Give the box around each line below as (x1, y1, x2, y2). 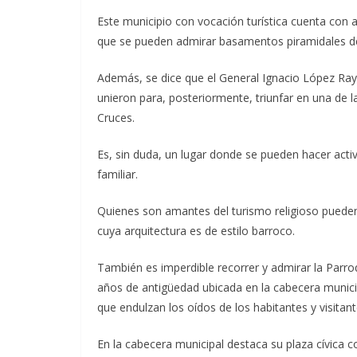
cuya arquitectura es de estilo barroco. (97, 223, 295, 238)
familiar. (97, 167, 138, 182)
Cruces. (97, 110, 135, 125)
